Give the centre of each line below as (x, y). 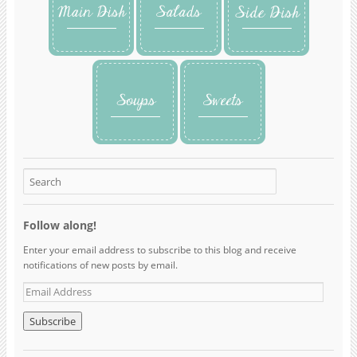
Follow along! (59, 225)
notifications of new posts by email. (100, 265)
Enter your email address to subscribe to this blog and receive (159, 249)
